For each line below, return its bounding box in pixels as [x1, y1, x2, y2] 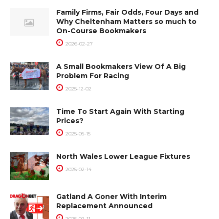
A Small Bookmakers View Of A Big [56, 62, 186, 71]
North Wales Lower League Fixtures [56, 152, 190, 161]
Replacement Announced [56, 201, 153, 211]
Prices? [56, 116, 84, 125]
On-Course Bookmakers [56, 26, 146, 35]
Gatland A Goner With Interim [56, 192, 167, 201]
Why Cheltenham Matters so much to [56, 17, 197, 26]
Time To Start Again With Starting [56, 107, 184, 116]
